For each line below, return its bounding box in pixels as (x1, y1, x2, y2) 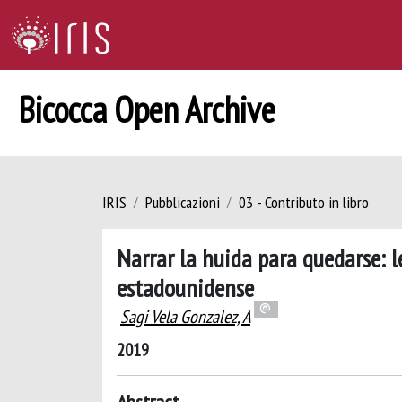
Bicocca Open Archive (18, 86, 275, 133)
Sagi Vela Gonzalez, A (120, 305, 250, 328)
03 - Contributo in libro (239, 192, 369, 213)
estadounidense (117, 271, 254, 304)
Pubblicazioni (145, 192, 220, 213)
